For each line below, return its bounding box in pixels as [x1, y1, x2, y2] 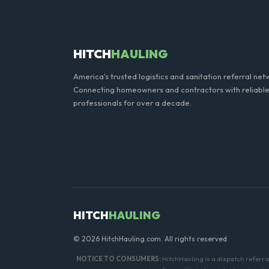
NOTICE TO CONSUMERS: [76, 255, 161, 263]
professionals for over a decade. [73, 98, 192, 107]
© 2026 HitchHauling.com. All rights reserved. [73, 234, 229, 243]
